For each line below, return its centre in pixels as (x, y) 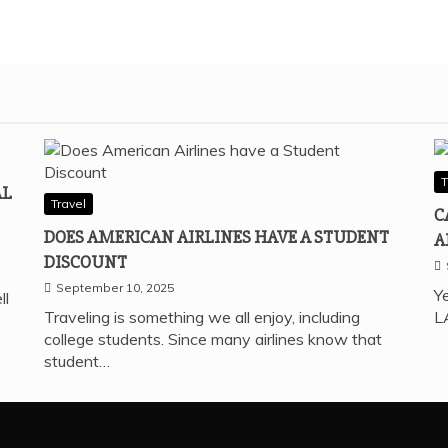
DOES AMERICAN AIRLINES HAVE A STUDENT (216, 236)
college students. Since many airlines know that (212, 338)
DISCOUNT (85, 261)
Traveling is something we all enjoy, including (201, 316)
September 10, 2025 (114, 287)
